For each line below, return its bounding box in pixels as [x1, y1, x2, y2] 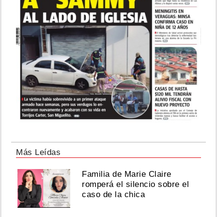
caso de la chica [82, 190, 145, 200]
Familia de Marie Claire [82, 170, 171, 179]
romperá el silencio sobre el [82, 180, 189, 189]
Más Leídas [16, 148, 61, 157]
